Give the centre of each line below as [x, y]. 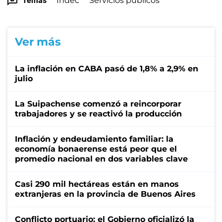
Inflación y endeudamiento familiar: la [94, 139]
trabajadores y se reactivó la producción [98, 113]
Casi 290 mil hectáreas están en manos [97, 184]
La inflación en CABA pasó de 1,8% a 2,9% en [107, 68]
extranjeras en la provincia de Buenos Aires [105, 194]
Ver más [38, 42]
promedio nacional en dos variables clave [101, 159]
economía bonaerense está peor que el [96, 149]
